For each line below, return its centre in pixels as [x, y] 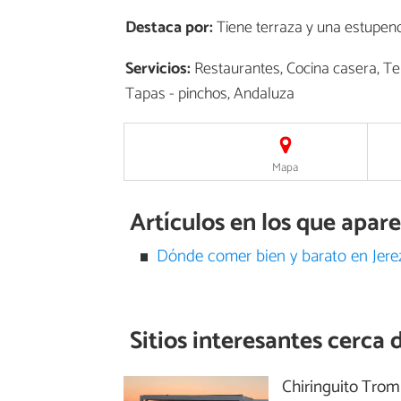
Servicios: [158, 68]
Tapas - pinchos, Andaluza [210, 94]
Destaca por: [169, 27]
